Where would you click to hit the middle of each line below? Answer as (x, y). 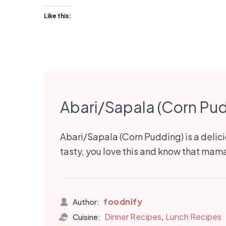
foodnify (123, 202)
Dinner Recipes (133, 217)
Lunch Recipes (193, 217)
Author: (86, 202)
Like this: (58, 16)
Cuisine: (87, 217)
